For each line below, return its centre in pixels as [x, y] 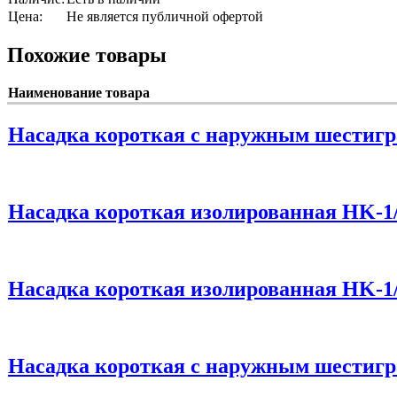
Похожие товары [87, 54]
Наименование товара [79, 93]
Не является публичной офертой [165, 16]
